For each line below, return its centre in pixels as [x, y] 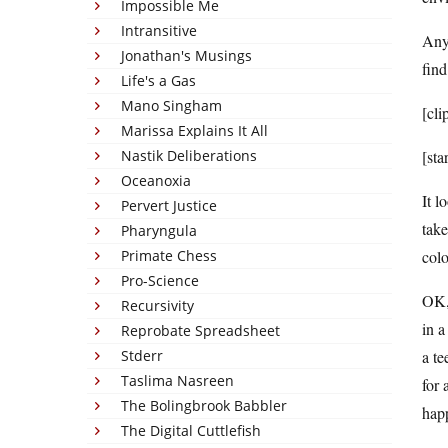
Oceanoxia [156, 180]
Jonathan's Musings [186, 55]
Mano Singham [171, 105]
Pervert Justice [169, 205]
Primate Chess [169, 255]
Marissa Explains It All [194, 130]
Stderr [142, 355]
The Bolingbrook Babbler [204, 405]
